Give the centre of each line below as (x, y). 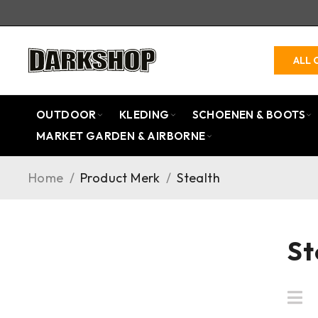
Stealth (199, 178)
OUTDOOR (66, 115)
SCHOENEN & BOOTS (249, 115)
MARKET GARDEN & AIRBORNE (121, 136)
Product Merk (120, 178)
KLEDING (144, 115)
